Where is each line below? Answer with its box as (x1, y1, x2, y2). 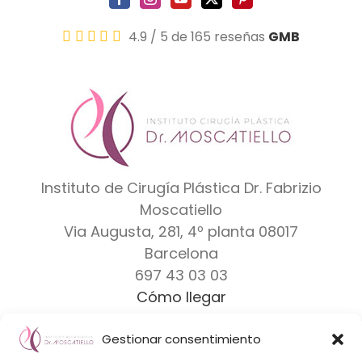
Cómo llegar (136, 287, 226, 308)
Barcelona (144, 243, 218, 264)
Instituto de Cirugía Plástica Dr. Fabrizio (40, 178, 322, 199)
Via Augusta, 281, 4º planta (64, 221, 255, 242)
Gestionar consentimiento (101, 330, 261, 348)
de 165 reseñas (167, 27, 268, 47)
